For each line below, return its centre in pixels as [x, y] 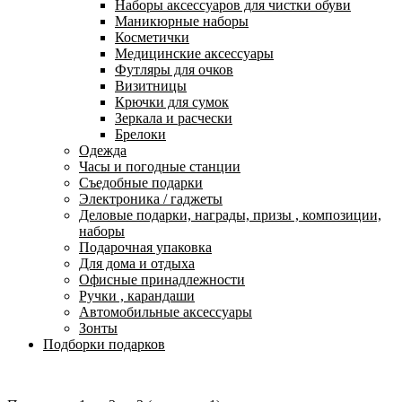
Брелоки [140, 134]
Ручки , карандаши [137, 295]
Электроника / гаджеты [151, 198]
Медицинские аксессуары [194, 53]
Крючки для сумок [172, 101]
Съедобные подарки [141, 182]
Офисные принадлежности [162, 279]
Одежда [103, 150]
